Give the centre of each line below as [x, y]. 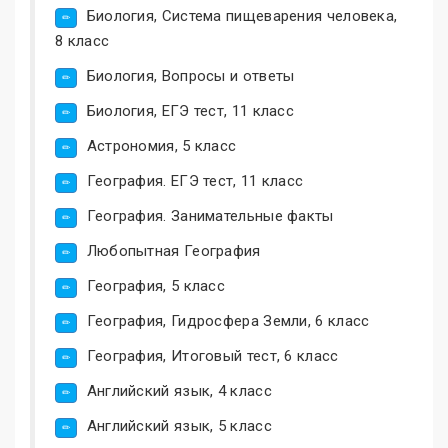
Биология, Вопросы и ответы [190, 75]
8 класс [82, 40]
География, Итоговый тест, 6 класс [212, 355]
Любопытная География [173, 250]
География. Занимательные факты [210, 215]
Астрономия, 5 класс [161, 145]
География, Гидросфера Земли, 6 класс [228, 320]
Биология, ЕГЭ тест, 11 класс [190, 110]
